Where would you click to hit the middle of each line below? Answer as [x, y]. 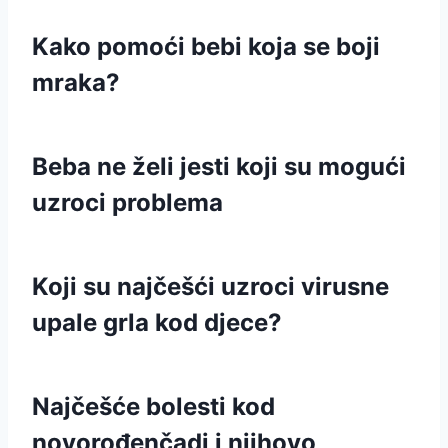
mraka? [76, 82]
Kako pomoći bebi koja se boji [206, 46]
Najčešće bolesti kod [153, 406]
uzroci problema [127, 202]
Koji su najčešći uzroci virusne [210, 286]
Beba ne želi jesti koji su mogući [219, 166]
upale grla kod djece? [157, 322]
